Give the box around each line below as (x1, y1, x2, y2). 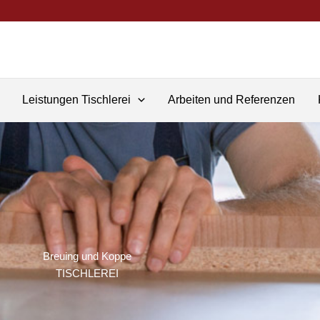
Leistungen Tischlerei (22, 94, 131, 106)
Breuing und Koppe (43, 250, 131, 262)
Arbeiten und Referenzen (167, 94, 295, 106)
